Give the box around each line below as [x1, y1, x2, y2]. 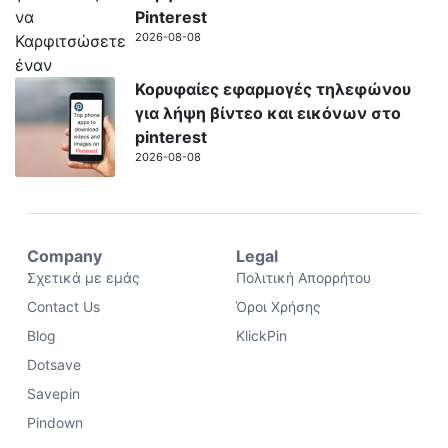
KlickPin [236, 326, 287, 344]
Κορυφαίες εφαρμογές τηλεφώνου [135, 78, 411, 99]
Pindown [27, 413, 83, 431]
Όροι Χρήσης [236, 297, 321, 315]
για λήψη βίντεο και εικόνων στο [135, 102, 401, 123]
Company [27, 245, 102, 266]
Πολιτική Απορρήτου [236, 268, 371, 286]
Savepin [27, 384, 80, 402]
